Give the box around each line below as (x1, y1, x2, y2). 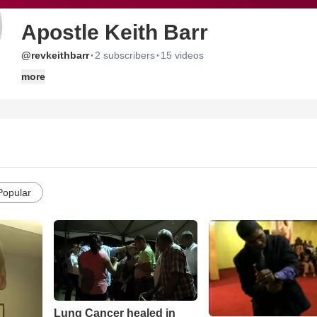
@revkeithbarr (21, 50, 89, 61)
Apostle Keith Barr (21, 21, 208, 44)
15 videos (161, 50, 204, 61)
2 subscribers (95, 50, 155, 61)
